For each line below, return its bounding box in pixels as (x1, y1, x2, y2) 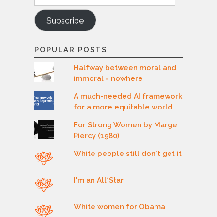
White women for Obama (74, 202, 166, 211)
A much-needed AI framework (74, 92, 183, 101)
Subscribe (46, 15, 84, 25)
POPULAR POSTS (34, 45, 107, 54)
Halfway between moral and (74, 63, 177, 72)
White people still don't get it (74, 149, 182, 158)
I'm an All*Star (74, 175, 124, 185)
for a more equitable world (74, 102, 173, 111)
